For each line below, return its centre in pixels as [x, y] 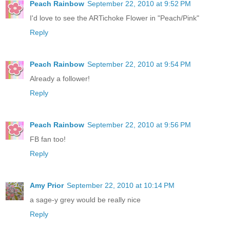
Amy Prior [47, 186]
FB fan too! [48, 139]
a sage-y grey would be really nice [85, 200]
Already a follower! [60, 79]
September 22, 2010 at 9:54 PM [139, 64]
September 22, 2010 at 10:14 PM [121, 186]
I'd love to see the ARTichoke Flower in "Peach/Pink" [114, 18]
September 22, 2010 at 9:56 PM [139, 125]
